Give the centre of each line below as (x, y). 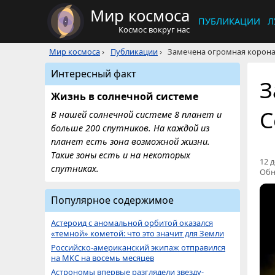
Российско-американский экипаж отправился (138, 247)
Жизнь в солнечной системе (125, 96)
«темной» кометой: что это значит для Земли (137, 233)
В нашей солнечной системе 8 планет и (136, 114)
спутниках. (75, 168)
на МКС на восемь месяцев (103, 258)
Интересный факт (94, 74)
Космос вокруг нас (154, 29)
